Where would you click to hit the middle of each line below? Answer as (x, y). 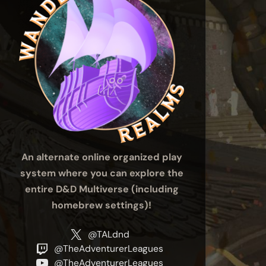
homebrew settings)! (102, 205)
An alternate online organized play (102, 157)
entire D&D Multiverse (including (102, 189)
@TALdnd (109, 234)
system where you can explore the (102, 173)
